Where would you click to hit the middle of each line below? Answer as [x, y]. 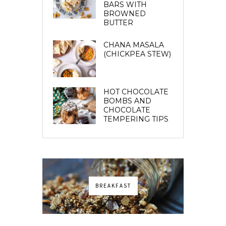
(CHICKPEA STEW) [137, 54]
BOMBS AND [127, 101]
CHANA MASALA [134, 45]
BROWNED [125, 14]
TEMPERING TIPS [136, 119]
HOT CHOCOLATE [136, 92]
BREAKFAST [113, 185]
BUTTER [118, 23]
